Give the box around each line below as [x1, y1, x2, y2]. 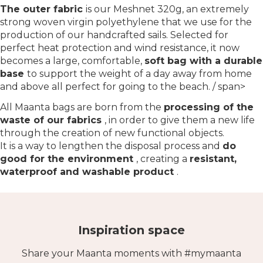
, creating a [136, 153, 190, 164]
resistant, [190, 153, 237, 164]
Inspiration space [78, 222, 185, 237]
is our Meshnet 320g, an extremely [86, 4, 249, 15]
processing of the [164, 101, 254, 113]
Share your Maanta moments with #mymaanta [22, 247, 241, 259]
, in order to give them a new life [104, 114, 255, 126]
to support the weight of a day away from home [27, 68, 252, 80]
